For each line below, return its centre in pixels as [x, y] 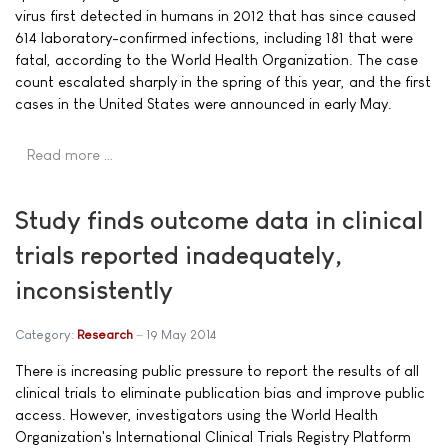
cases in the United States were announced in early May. [203, 103]
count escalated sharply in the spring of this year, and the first [223, 81]
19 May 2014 [181, 334]
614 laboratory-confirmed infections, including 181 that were [214, 37]
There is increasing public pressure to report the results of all [217, 370]
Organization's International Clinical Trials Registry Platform [213, 436]
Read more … [70, 154]
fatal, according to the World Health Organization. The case [216, 59]
